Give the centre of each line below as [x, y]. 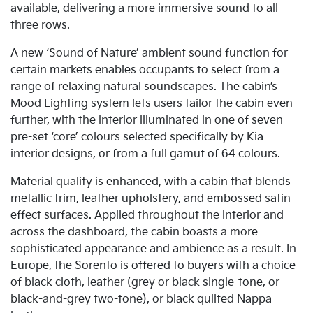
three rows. [42, 25]
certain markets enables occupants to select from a [145, 70]
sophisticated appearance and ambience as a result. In [153, 249]
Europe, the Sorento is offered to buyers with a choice [153, 265]
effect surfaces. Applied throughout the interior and [147, 215]
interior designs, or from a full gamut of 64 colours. [145, 154]
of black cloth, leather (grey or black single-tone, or [145, 282]
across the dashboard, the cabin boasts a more [134, 232]
